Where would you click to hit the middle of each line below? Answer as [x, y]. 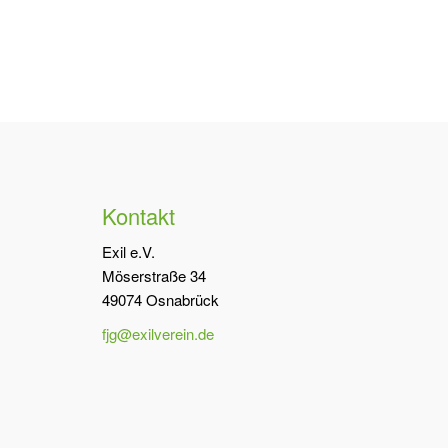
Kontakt [138, 216]
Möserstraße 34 [154, 276]
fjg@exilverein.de [158, 334]
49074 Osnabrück [160, 300]
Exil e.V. [128, 252]
